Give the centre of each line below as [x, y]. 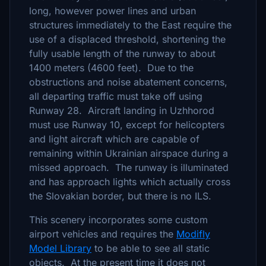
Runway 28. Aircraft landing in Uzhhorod [122, 110]
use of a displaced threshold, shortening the [127, 39]
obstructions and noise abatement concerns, [128, 82]
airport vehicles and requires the [103, 234]
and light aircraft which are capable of [114, 139]
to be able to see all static [151, 248]
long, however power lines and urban [113, 11]
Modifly [193, 234]
